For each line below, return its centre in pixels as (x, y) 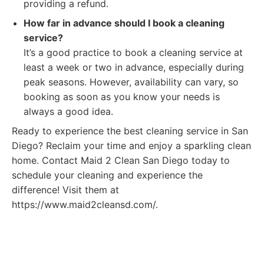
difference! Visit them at (65, 190)
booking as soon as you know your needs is (122, 97)
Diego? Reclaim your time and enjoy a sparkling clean (131, 146)
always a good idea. (68, 111)
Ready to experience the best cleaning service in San (130, 131)
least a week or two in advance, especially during (134, 67)
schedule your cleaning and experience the (107, 175)
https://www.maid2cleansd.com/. (85, 204)
